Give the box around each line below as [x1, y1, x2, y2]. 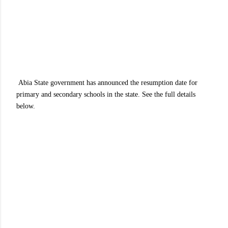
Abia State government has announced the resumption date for [16, 79, 197, 87]
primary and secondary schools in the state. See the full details [16, 91, 195, 98]
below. [16, 102, 35, 110]
